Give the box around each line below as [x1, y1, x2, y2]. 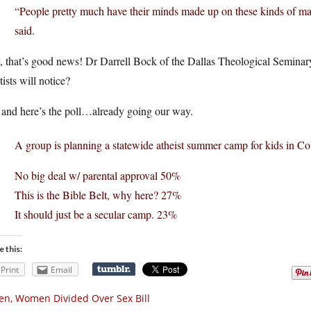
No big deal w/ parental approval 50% [15, 168, 180, 183]
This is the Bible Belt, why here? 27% [15, 187, 181, 202]
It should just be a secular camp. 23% [15, 207, 177, 221]
